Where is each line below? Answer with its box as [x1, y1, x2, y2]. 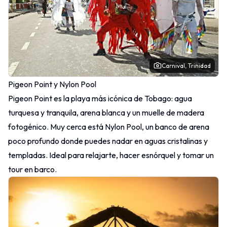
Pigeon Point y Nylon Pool [8, 79, 96, 89]
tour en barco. [8, 164, 57, 174]
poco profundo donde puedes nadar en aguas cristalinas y [8, 135, 208, 146]
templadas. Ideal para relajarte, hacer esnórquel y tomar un [8, 149, 214, 160]
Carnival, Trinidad [162, 61, 211, 69]
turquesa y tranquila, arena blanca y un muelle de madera [8, 107, 204, 118]
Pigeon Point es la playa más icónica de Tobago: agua [8, 93, 192, 103]
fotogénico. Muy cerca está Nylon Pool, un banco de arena [8, 121, 209, 132]
